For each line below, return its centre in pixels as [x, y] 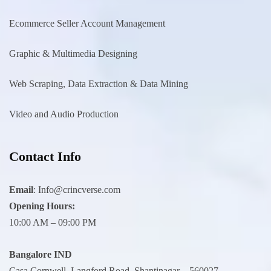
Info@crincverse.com [79, 189]
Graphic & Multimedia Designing [73, 53]
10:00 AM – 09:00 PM [53, 222]
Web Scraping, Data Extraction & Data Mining [99, 83]
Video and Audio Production [64, 114]
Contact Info [45, 156]
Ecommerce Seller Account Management [87, 23]
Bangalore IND [41, 254]
